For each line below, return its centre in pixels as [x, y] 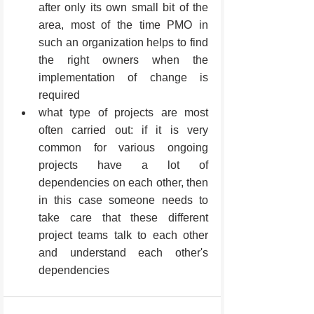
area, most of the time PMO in [123, 25]
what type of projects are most [123, 112]
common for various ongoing [123, 147]
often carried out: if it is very [123, 130]
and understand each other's [123, 252]
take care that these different [123, 217]
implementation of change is [123, 77]
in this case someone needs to [123, 200]
